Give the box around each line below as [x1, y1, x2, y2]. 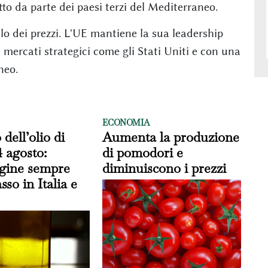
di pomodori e [102, 144, 184, 161]
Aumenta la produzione [102, 128, 240, 145]
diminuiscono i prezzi [102, 159, 227, 176]
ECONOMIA [102, 117, 150, 128]
